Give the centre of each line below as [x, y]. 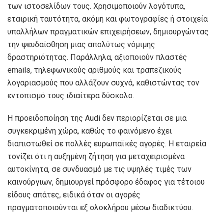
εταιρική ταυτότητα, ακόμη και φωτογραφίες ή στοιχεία [108, 19]
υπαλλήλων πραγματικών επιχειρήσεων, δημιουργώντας [108, 31]
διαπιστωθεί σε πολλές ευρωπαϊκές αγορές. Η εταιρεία [107, 143]
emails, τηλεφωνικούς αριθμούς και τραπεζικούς [95, 70]
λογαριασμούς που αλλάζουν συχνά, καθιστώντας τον [103, 82]
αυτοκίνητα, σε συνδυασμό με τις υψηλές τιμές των [99, 169]
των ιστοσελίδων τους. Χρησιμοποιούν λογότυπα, [96, 6]
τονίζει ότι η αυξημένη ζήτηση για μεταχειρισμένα [96, 156]
